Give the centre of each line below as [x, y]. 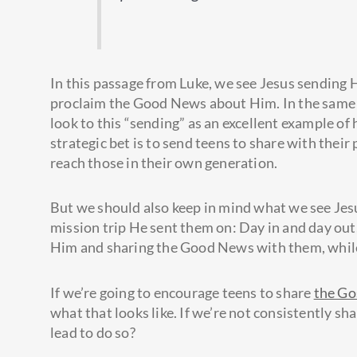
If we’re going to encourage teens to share [182, 292]
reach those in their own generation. [164, 162]
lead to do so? [93, 332]
